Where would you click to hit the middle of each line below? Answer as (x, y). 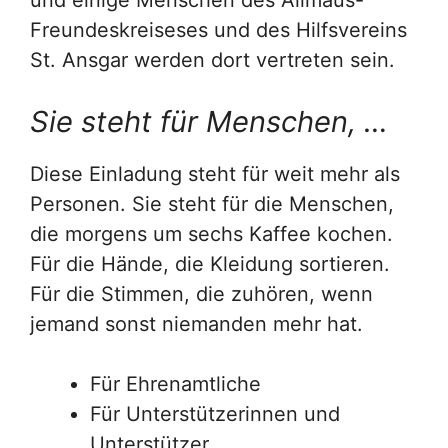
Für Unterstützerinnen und (215, 414)
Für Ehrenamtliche (175, 384)
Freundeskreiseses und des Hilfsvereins (218, 30)
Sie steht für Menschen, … (209, 122)
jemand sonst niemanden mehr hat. (196, 324)
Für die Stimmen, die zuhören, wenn (201, 294)
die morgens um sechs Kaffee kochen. (211, 234)
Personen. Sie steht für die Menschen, (212, 204)
